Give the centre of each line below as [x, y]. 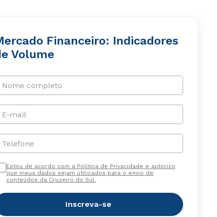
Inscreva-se [89, 204]
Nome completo [32, 85]
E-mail [14, 114]
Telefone [18, 143]
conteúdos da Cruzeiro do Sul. [51, 180]
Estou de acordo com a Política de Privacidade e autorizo [91, 166]
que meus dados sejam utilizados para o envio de [80, 173]
